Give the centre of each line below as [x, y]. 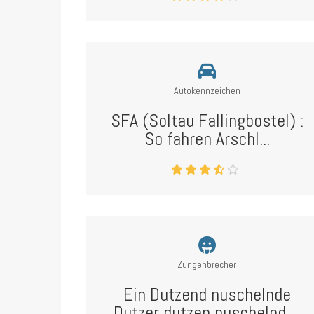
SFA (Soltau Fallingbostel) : [207, 121]
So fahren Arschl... [207, 139]
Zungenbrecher [207, 264]
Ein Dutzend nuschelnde [207, 295]
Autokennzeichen [207, 90]
